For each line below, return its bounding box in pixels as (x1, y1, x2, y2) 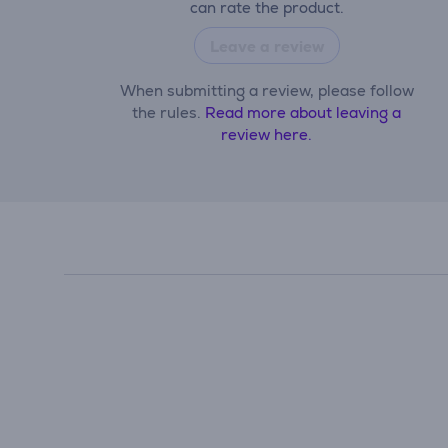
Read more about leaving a (205, 103, 402, 122)
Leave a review (209, 37, 324, 56)
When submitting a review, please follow (119, 81, 414, 100)
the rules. (132, 103, 206, 122)
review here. (221, 125, 313, 144)
